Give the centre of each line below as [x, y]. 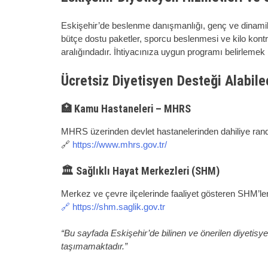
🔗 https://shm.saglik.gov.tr [113, 206]
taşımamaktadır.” [94, 246]
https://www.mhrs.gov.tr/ [120, 144]
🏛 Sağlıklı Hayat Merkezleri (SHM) [140, 170]
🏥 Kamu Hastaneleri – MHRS [126, 109]
